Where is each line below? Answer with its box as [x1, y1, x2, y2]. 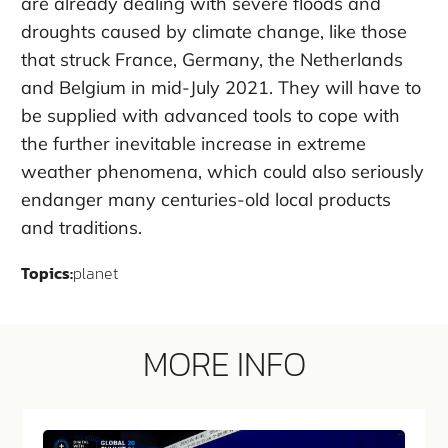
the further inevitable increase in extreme [21, 131, 366, 155]
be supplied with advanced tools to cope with [21, 103, 400, 127]
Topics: [21, 260, 73, 285]
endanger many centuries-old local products [21, 187, 391, 211]
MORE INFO [142, 338, 306, 389]
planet [73, 260, 119, 285]
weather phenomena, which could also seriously [21, 159, 424, 183]
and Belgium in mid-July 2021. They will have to [21, 75, 421, 99]
